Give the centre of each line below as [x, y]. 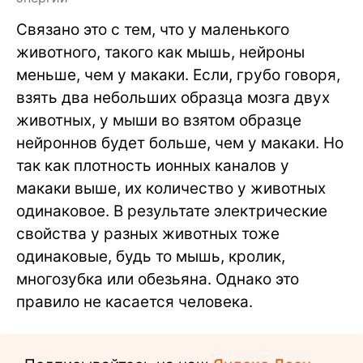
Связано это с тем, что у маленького [153, 30]
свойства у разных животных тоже [148, 234]
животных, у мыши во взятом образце [159, 121]
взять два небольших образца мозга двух [173, 98]
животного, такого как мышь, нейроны [160, 53]
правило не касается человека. [135, 302]
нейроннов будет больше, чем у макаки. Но [180, 143]
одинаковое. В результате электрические [172, 211]
